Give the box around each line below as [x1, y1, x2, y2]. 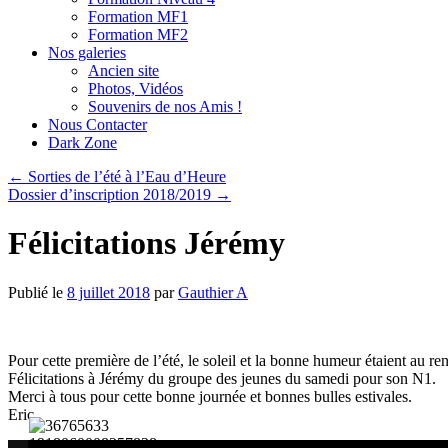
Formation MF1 [88, 8, 188, 25]
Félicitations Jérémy [8, 225, 285, 262]
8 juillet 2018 [67, 283, 150, 301]
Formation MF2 [88, 26, 188, 43]
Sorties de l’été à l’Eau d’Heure [24, 168, 226, 185]
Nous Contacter [48, 116, 147, 133]
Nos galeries [48, 44, 126, 61]
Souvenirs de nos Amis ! [88, 98, 242, 115]
